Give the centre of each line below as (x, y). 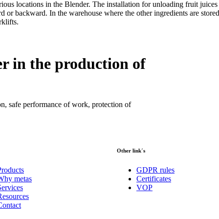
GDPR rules (155, 170)
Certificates (154, 179)
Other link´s (131, 151)
